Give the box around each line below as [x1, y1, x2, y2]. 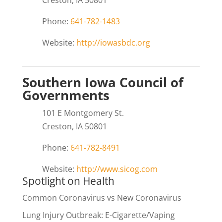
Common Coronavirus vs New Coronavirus [22, 192, 181, 203]
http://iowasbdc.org [76, 37, 150, 48]
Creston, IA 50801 [42, 120, 107, 132]
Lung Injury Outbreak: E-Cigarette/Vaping [22, 209, 175, 221]
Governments [22, 86, 110, 104]
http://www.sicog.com [76, 163, 158, 174]
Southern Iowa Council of [22, 73, 183, 91]
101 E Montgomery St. [42, 107, 124, 118]
